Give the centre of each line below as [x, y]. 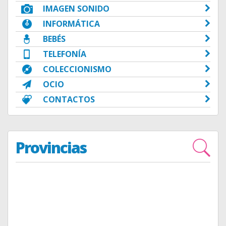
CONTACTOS [69, 100]
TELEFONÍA [65, 54]
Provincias [51, 147]
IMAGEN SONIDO [76, 9]
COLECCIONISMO [77, 69]
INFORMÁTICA [72, 24]
